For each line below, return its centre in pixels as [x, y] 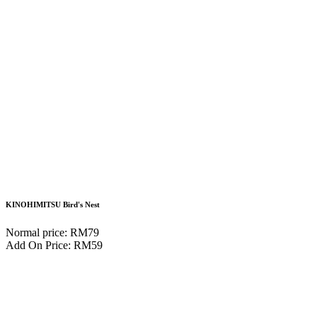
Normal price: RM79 [52, 233]
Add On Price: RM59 [54, 246]
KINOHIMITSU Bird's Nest [53, 205]
